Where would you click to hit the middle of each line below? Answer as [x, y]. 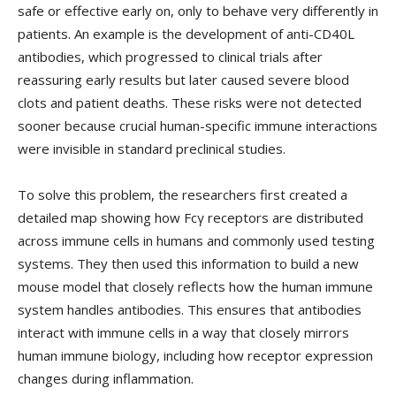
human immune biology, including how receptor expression [195, 356]
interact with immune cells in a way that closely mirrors [183, 333]
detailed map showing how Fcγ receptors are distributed [190, 218]
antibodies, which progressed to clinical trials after [170, 57]
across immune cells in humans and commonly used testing [196, 241]
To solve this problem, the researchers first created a [183, 195]
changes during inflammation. [106, 379]
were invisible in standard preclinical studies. [152, 149]
